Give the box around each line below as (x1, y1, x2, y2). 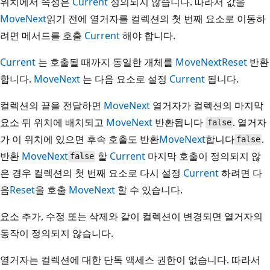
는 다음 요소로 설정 (80, 72, 169, 86)
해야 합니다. (120, 28, 175, 42)
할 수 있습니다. (115, 183, 183, 196)
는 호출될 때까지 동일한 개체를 (36, 55, 175, 69)
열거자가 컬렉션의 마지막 (150, 98, 263, 112)
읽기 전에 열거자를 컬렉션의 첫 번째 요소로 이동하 (46, 11, 266, 25)
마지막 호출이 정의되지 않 (145, 149, 262, 163)
